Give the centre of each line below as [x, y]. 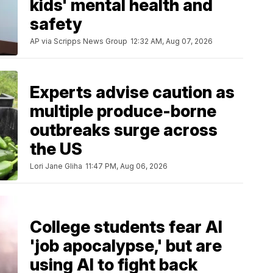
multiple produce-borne [123, 112]
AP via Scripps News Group [79, 41]
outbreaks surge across [124, 130]
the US [56, 149]
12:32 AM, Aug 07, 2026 [172, 41]
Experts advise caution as [132, 93]
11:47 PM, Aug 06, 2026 [126, 166]
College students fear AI [126, 227]
